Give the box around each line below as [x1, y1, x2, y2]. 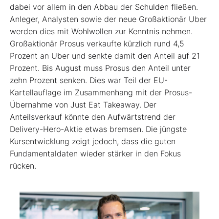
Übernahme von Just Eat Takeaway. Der [10, 100, 156, 110]
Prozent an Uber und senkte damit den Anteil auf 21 [10, 51, 200, 61]
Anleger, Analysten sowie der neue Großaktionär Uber [10, 14, 207, 24]
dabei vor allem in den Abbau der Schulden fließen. [10, 2, 198, 12]
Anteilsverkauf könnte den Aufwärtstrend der [10, 112, 175, 122]
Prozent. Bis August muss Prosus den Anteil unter [10, 63, 191, 73]
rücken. [10, 161, 36, 171]
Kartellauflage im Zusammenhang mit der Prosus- [10, 88, 192, 98]
